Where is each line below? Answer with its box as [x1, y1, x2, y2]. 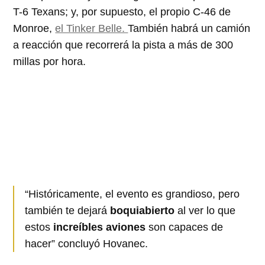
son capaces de [146, 221, 224, 234]
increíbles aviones [50, 221, 146, 234]
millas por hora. [13, 56, 86, 68]
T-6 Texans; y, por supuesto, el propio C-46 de [13, 6, 231, 18]
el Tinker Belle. [55, 22, 128, 35]
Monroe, [13, 22, 56, 35]
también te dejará [25, 205, 111, 217]
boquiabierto [110, 205, 178, 217]
